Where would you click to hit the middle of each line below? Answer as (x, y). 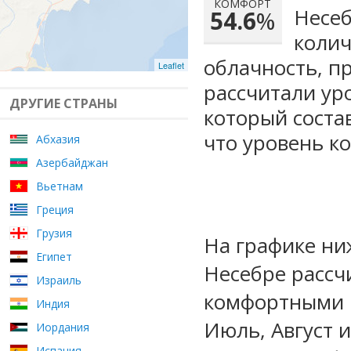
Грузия (54, 233)
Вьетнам (60, 186)
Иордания (63, 327)
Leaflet (171, 65)
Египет (54, 257)
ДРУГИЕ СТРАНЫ (63, 103)
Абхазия (58, 139)
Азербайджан (72, 163)
